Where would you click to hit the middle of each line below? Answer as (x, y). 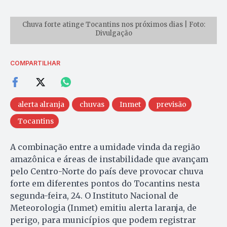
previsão (171, 104)
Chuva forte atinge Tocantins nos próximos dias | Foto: (113, 24)
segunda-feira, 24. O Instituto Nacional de (94, 195)
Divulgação (113, 33)
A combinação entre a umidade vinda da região (105, 147)
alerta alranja (41, 104)
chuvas (92, 104)
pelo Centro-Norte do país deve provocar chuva (107, 171)
